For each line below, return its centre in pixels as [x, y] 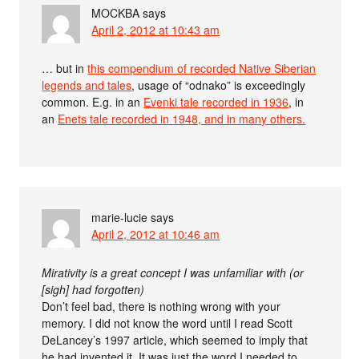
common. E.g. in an [93, 102]
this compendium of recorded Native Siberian [202, 69]
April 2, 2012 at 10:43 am [156, 30]
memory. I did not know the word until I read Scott [167, 323]
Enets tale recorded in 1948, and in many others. [182, 119]
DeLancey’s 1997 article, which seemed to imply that [175, 340]
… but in [65, 69]
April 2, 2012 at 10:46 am [156, 234]
